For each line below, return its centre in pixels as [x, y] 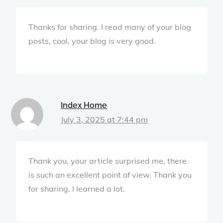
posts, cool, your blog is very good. [92, 41]
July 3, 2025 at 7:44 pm [105, 119]
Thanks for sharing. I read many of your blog [110, 27]
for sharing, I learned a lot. [77, 188]
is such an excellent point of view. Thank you [110, 174]
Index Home [84, 105]
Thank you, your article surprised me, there [108, 161]
